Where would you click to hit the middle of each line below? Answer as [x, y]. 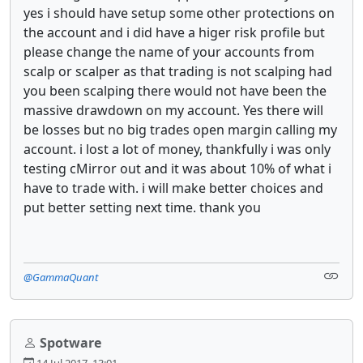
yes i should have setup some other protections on [179, 13]
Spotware [70, 342]
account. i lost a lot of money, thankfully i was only [177, 149]
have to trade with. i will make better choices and [173, 188]
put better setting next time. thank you [142, 207]
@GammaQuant [61, 277]
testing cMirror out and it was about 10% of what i [177, 168]
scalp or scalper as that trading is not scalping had [178, 71]
